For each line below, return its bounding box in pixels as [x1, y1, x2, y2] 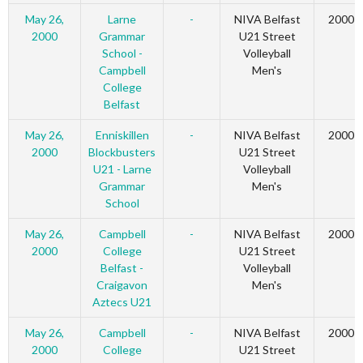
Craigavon [96, 278, 147, 293]
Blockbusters [88, 145, 156, 160]
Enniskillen [95, 128, 149, 143]
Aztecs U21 [92, 295, 152, 310]
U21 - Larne [92, 162, 152, 177]
